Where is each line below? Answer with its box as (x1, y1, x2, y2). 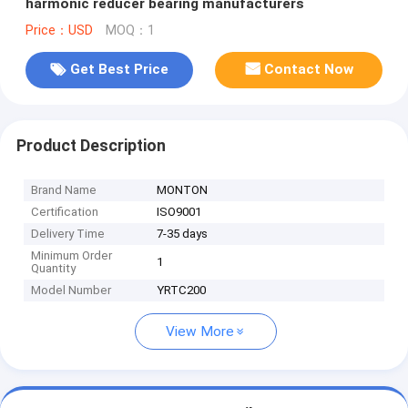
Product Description (15, 136, 166, 155)
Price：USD (25, 22, 93, 38)
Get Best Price (69, 61, 168, 78)
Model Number (31, 283, 112, 298)
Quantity (31, 261, 76, 276)
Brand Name (31, 183, 97, 198)
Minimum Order (31, 249, 113, 263)
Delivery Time (31, 227, 106, 241)
